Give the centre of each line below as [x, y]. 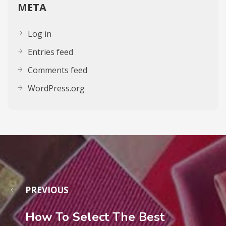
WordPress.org [56, 88]
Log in [40, 34]
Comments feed [58, 70]
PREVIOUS [47, 190]
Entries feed [50, 52]
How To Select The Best [95, 217]
